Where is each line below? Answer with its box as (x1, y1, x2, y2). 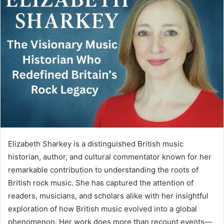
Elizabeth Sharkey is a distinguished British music (8, 139, 183, 149)
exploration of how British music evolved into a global (8, 204, 197, 214)
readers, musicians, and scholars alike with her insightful (8, 191, 208, 201)
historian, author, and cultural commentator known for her (8, 152, 211, 162)
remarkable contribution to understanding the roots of (8, 165, 198, 175)
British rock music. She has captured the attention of (8, 178, 193, 188)
